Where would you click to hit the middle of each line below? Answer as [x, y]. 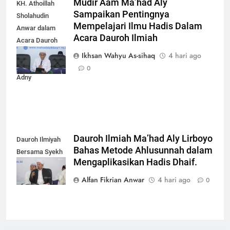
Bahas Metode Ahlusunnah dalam [143, 150]
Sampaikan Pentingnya [121, 15]
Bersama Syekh [40, 151]
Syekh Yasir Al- [39, 65]
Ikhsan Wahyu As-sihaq [118, 56]
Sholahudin [33, 16]
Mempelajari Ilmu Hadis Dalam [138, 26]
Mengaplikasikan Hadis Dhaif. [135, 162]
